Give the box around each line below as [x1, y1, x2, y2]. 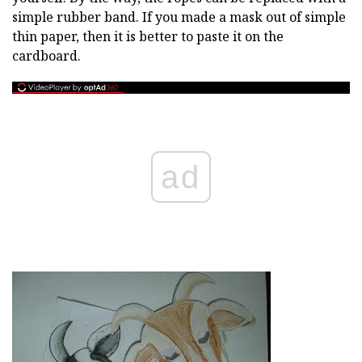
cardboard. [12, 47, 81, 65]
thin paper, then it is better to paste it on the [12, 27, 284, 45]
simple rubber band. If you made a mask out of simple [12, 8, 346, 26]
